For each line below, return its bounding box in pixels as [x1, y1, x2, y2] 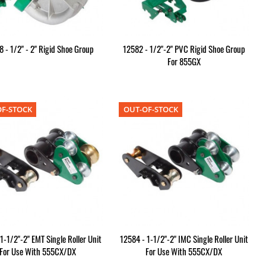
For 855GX [167, 55, 201, 68]
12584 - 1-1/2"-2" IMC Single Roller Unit [119, 232, 248, 245]
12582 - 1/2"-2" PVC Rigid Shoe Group [122, 42, 245, 56]
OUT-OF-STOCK [123, 104, 178, 115]
